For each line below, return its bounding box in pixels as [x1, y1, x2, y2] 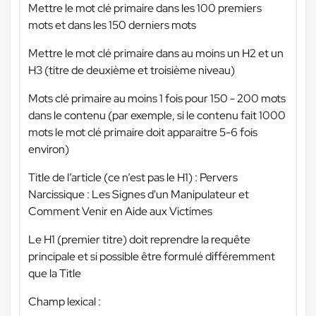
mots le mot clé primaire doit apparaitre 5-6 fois [28, 124, 257, 140]
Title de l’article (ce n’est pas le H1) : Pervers [28, 169, 238, 185]
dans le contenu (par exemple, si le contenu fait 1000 [28, 107, 286, 123]
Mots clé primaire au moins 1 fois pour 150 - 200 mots [28, 90, 286, 106]
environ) [28, 141, 69, 157]
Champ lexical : [28, 293, 101, 309]
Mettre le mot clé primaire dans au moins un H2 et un [28, 45, 284, 61]
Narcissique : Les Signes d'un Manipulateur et [28, 186, 249, 202]
